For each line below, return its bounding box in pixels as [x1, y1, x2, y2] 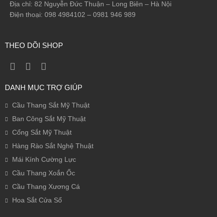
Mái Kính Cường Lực [12, 155, 76, 163]
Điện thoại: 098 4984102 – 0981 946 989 [10, 10, 136, 18]
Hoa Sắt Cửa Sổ [12, 196, 62, 204]
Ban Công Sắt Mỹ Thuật [12, 114, 86, 123]
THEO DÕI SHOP [5, 41, 63, 49]
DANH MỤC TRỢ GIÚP [5, 83, 82, 92]
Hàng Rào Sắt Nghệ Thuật [12, 141, 93, 150]
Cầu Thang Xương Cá [12, 182, 80, 190]
